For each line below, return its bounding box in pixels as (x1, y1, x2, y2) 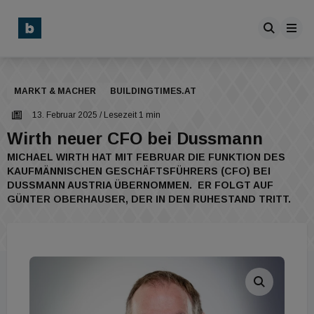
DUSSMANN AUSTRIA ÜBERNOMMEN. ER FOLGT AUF (7, 179, 273, 191)
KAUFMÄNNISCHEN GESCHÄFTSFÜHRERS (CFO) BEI (7, 165, 271, 177)
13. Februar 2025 (32, 110, 97, 120)
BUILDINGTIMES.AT (110, 86, 196, 96)
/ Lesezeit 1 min (97, 110, 161, 120)
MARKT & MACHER (14, 86, 96, 96)
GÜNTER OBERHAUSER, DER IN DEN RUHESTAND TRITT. (7, 193, 291, 205)
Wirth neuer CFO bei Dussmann (7, 129, 263, 148)
